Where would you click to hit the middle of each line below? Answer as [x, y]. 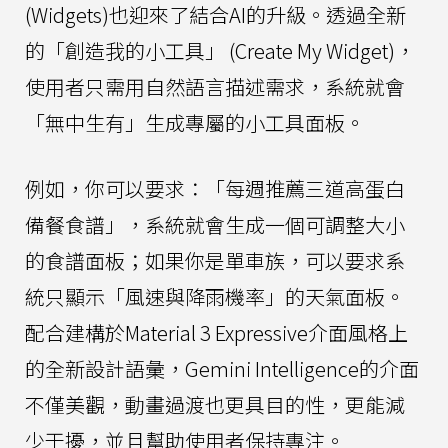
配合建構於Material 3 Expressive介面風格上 [216, 333]
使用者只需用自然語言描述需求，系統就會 [215, 87]
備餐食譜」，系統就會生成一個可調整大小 [215, 225]
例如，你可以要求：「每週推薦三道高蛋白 [215, 189]
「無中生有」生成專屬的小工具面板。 [195, 123]
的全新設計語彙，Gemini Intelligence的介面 [222, 369]
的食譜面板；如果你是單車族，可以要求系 [215, 261]
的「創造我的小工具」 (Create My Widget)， [220, 51]
